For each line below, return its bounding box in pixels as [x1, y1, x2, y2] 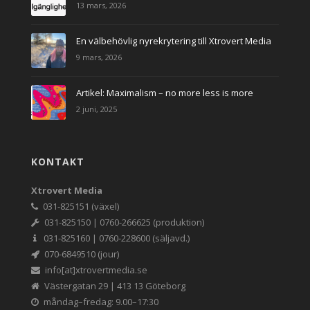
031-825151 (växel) [43, 200, 119, 213]
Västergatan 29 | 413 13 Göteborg [44, 280, 185, 293]
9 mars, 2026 [76, 52, 122, 63]
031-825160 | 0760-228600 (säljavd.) [42, 232, 190, 245]
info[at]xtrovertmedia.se [45, 264, 147, 277]
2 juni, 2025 [76, 104, 117, 115]
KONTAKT [31, 155, 84, 169]
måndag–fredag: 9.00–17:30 [44, 295, 158, 309]
